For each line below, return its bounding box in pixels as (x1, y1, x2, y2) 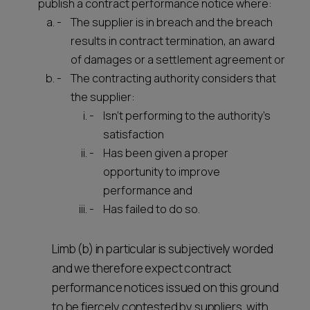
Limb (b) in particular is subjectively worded (52, 241, 274, 257)
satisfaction (103, 127, 164, 142)
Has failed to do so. (103, 201, 202, 217)
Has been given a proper (103, 145, 228, 161)
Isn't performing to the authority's (103, 108, 271, 123)
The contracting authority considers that (71, 71, 276, 86)
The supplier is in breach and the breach (71, 15, 273, 30)
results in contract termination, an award (71, 33, 275, 48)
